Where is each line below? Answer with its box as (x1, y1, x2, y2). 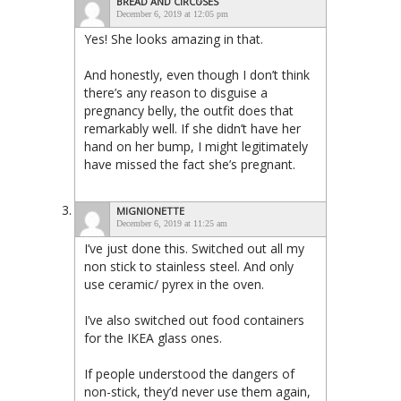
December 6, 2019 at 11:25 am (116, 218, 227, 228)
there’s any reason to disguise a (84, 83, 268, 101)
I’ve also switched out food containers (84, 311, 304, 328)
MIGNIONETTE (116, 203, 184, 218)
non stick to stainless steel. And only (84, 257, 294, 275)
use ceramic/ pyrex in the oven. (84, 275, 264, 293)
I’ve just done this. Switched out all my (84, 239, 304, 257)
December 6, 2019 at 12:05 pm (116, 8, 228, 19)
